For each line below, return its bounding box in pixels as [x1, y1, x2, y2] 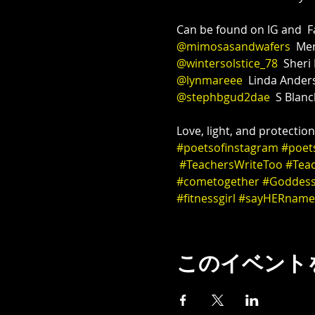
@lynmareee [176, 72, 243, 88]
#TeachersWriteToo [179, 157, 283, 172]
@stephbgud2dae [176, 89, 270, 105]
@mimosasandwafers [176, 39, 290, 54]
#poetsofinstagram [176, 140, 278, 155]
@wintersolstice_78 [176, 56, 278, 71]
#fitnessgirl [176, 191, 236, 206]
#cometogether [176, 174, 259, 189]
